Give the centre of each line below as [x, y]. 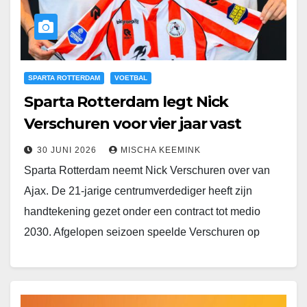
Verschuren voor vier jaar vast [133, 124]
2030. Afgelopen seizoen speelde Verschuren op [142, 232]
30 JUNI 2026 [68, 150]
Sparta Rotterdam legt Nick [126, 102]
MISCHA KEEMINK [161, 150]
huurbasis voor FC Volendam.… [102, 253]
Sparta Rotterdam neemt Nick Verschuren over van [147, 171]
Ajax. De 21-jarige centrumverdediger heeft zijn [138, 191]
